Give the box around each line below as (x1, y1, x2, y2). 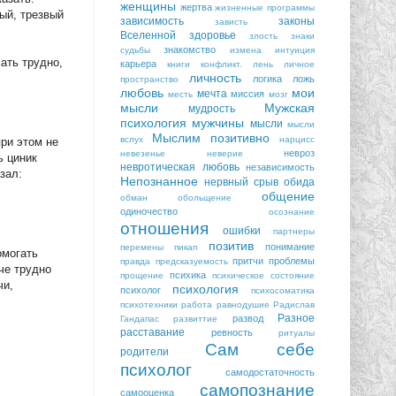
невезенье (120, 148, 165, 158)
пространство (120, 73, 179, 84)
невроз (284, 147, 315, 158)
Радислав (273, 299, 316, 309)
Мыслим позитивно (152, 130, 270, 145)
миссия (231, 88, 265, 99)
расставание (120, 325, 185, 339)
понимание (265, 240, 316, 252)
